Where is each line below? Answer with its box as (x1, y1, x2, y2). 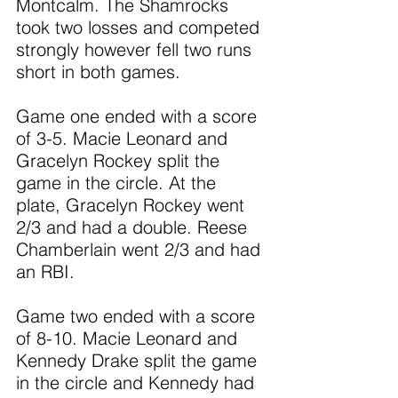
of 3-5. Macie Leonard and (16, 127, 233, 149)
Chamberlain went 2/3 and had (16, 238, 266, 260)
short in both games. (16, 60, 180, 83)
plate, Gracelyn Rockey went (16, 194, 250, 216)
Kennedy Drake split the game (16, 349, 262, 371)
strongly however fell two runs (16, 38, 257, 60)
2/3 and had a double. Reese (16, 216, 252, 238)
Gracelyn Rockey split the (16, 149, 225, 171)
